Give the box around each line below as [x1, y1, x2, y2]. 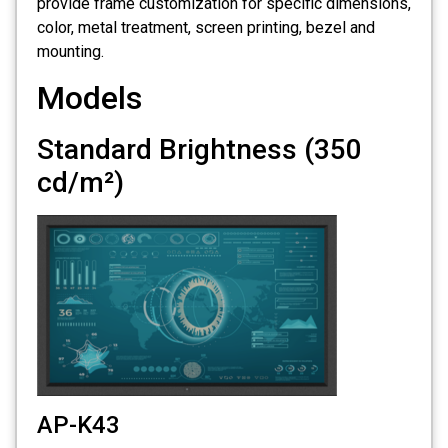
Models [37, 78, 142, 117]
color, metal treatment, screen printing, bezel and [37, 18, 375, 38]
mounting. [37, 42, 104, 62]
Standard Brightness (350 [37, 132, 362, 166]
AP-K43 [37, 410, 120, 439]
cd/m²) [37, 165, 124, 199]
